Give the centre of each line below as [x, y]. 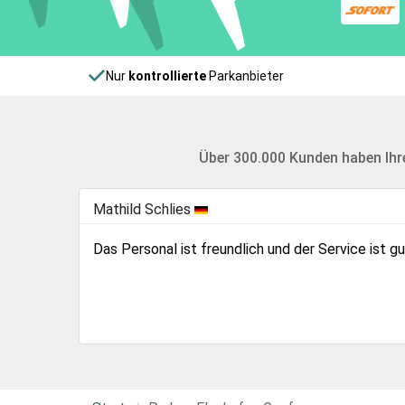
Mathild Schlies [144, 209]
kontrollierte [168, 75]
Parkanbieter [245, 75]
